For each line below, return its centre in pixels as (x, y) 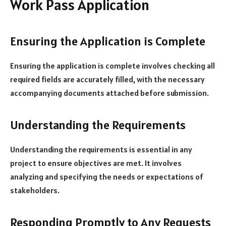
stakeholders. (35, 190)
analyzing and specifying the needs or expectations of (107, 177)
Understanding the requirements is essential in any (101, 150)
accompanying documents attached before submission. (109, 93)
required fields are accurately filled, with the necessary (107, 79)
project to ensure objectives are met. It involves (96, 163)
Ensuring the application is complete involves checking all (112, 65)
